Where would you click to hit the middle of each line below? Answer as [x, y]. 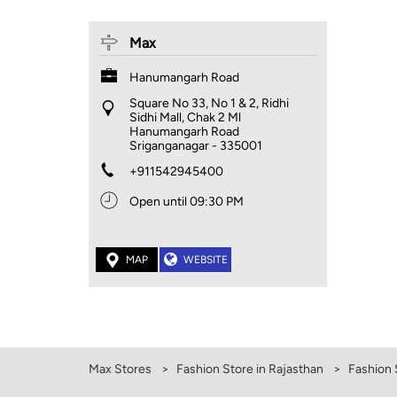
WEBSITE [205, 259]
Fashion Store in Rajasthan [249, 370]
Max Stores [121, 370]
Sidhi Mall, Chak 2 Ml [185, 118]
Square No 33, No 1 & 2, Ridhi [209, 104]
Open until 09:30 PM [186, 202]
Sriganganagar [169, 146]
